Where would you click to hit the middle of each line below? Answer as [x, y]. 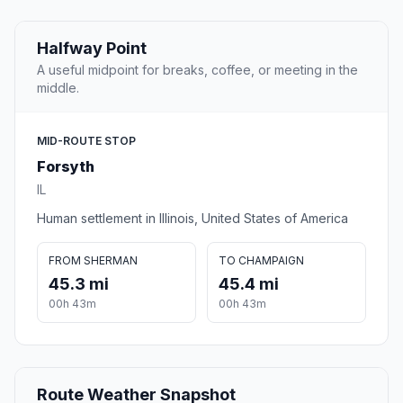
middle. [58, 88]
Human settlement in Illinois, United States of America [193, 219]
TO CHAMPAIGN [261, 261]
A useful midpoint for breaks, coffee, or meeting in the [197, 70]
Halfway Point [92, 49]
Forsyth [66, 167]
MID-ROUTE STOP [86, 141]
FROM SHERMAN [93, 261]
